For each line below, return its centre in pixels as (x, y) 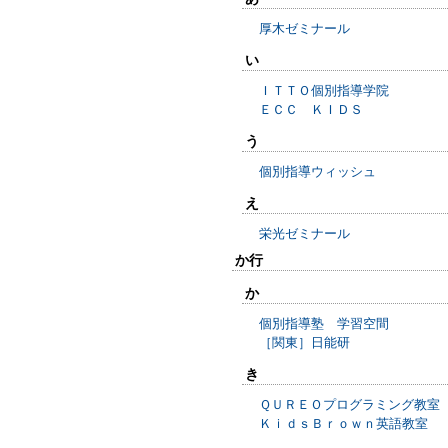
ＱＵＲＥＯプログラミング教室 (349, 404)
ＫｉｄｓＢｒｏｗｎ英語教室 (343, 423)
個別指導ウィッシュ (317, 171)
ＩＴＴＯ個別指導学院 (324, 90)
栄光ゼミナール (304, 233)
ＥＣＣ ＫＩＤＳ (311, 109)
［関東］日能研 (304, 342)
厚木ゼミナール (304, 28)
